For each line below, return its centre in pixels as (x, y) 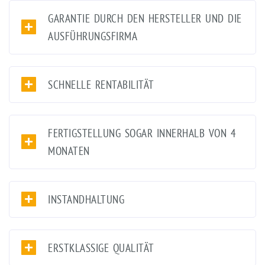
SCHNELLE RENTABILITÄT (101, 84)
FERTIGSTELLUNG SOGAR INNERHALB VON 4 (142, 133)
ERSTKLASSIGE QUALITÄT (101, 248)
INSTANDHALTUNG (86, 199)
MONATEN (69, 151)
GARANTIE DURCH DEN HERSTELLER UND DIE (145, 18)
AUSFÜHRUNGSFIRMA (93, 36)
